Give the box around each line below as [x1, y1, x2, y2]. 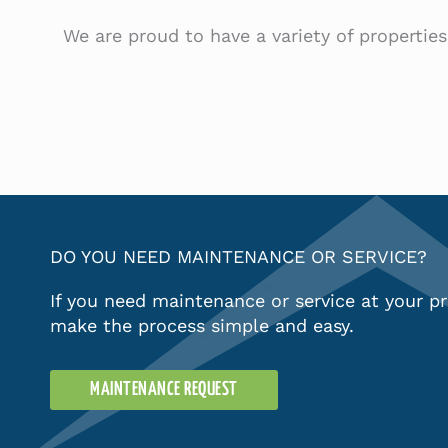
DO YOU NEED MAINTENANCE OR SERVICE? [50, 246, 427, 268]
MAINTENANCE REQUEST [90, 380, 238, 400]
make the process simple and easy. [50, 315, 354, 337]
